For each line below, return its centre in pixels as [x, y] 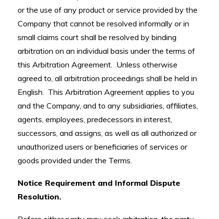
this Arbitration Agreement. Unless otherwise [98, 65]
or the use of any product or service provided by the [108, 10]
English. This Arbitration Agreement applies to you [106, 92]
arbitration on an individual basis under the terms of [106, 51]
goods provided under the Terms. [75, 160]
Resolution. [39, 197]
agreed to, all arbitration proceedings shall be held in [107, 78]
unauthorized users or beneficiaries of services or [102, 147]
